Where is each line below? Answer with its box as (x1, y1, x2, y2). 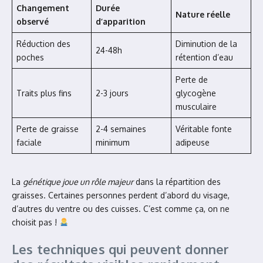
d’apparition (96, 16, 146, 26)
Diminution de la (176, 39, 237, 49)
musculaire (176, 102, 217, 112)
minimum (96, 137, 130, 147)
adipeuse (176, 137, 210, 147)
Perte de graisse (16, 124, 79, 134)
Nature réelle (176, 9, 230, 19)
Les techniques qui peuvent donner (12, 241, 230, 257)
